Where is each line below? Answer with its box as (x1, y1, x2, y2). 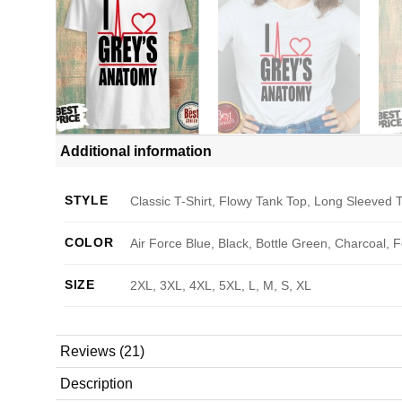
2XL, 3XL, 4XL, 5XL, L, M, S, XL (130, 277, 312, 293)
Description (60, 375, 133, 391)
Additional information (60, 143, 212, 159)
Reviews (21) (60, 343, 144, 359)
